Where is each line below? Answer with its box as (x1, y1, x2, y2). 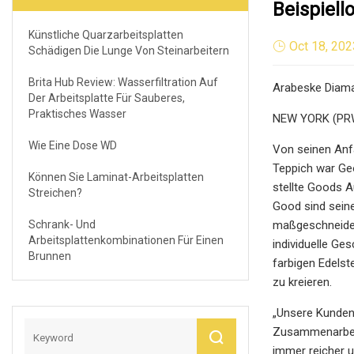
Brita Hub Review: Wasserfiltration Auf (28, 75, 218, 88)
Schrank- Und (28, 217, 96, 231)
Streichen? (28, 186, 82, 199)
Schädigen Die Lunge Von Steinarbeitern (28, 43, 229, 57)
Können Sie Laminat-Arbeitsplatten (28, 170, 204, 183)
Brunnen (28, 249, 71, 262)
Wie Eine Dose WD (28, 138, 117, 152)
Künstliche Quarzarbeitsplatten (28, 28, 183, 41)
